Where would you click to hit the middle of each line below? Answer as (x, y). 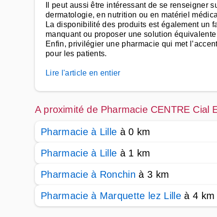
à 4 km (198, 196)
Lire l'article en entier (83, 73)
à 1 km (134, 153)
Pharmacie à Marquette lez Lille (111, 196)
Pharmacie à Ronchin (88, 174)
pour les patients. (76, 54)
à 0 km (134, 132)
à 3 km (153, 174)
